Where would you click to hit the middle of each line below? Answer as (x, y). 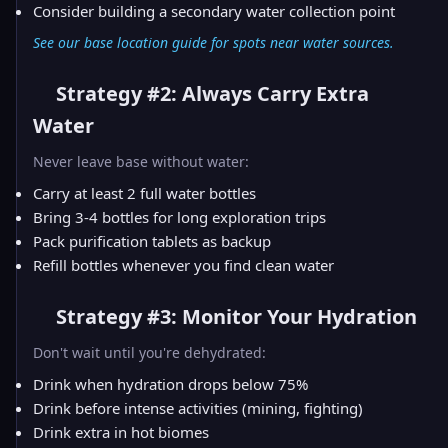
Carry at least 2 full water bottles (144, 193)
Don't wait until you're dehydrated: (149, 352)
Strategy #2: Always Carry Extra (210, 93)
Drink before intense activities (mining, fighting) (198, 408)
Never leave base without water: (141, 161)
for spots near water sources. (300, 42)
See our (58, 42)
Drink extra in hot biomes (121, 432)
